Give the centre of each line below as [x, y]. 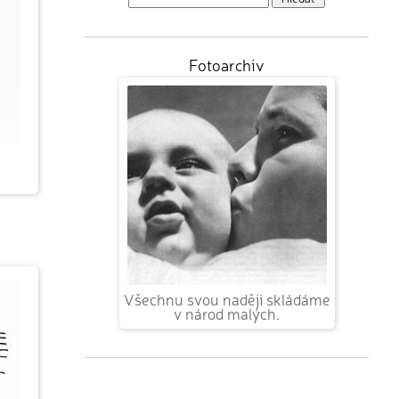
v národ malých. [227, 313]
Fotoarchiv [227, 64]
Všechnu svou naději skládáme [227, 298]
